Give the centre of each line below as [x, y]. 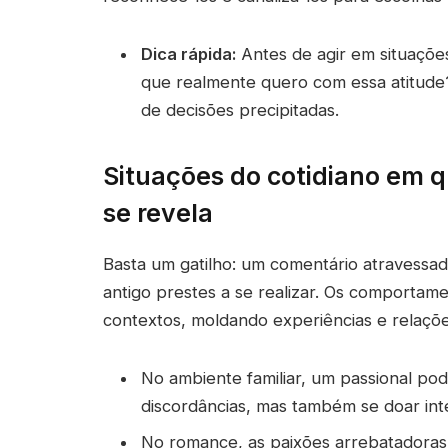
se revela [158, 212]
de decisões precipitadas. [240, 110]
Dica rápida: [188, 54]
